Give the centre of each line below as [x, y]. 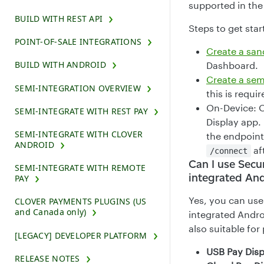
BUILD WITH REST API [59, 19]
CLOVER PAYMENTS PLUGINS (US [81, 202]
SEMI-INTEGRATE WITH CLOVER [79, 134]
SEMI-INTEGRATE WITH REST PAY [81, 111]
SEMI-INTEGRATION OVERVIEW [78, 88]
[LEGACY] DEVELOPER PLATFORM [81, 235]
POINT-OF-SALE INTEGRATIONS [78, 42]
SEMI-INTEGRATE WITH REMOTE [80, 168]
